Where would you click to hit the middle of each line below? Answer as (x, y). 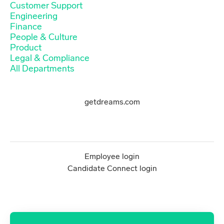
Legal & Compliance (50, 58)
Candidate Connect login (112, 168)
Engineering (34, 16)
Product (26, 47)
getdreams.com (112, 101)
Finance (26, 26)
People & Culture (44, 37)
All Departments (42, 68)
